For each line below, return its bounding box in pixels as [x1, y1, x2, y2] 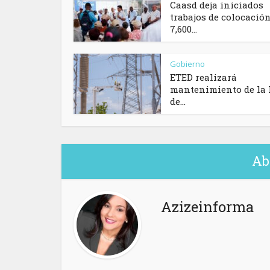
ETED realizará [170, 71, 237, 84]
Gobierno [170, 58, 205, 70]
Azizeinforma [161, 197, 254, 217]
